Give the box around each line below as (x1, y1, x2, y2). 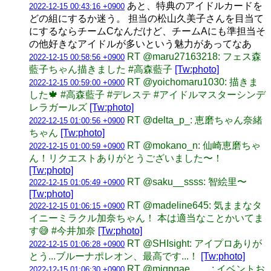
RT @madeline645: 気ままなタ (127, 200, 262, 211)
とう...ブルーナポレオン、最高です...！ (29, 250, 201, 261)
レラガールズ (29, 102, 90, 113)
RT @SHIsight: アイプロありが (127, 238, 262, 249)
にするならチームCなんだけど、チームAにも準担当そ (29, 25, 266, 36)
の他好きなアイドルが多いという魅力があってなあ (29, 38, 252, 49)
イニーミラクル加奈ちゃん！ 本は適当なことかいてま (29, 212, 264, 223)
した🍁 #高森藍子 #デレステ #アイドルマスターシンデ (29, 89, 266, 100)
